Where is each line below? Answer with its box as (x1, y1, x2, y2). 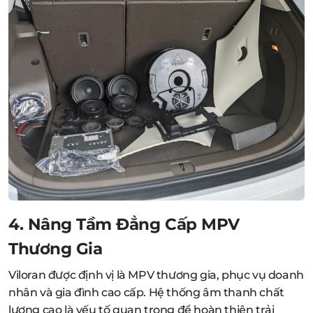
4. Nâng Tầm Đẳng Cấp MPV (8, 213, 240, 234)
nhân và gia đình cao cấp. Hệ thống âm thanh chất (8, 285, 284, 299)
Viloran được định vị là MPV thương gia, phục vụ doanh (8, 268, 304, 282)
